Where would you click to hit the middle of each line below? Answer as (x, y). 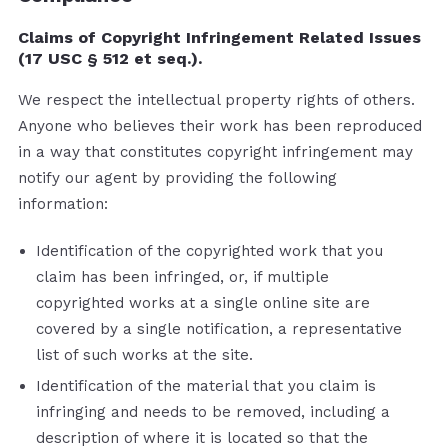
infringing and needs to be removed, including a (213, 412)
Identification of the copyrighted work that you (209, 250)
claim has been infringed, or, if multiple (182, 276)
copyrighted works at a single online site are (203, 302)
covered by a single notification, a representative (219, 328)
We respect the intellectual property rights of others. (216, 100)
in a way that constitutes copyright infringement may (215, 152)
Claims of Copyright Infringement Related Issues (219, 38)
